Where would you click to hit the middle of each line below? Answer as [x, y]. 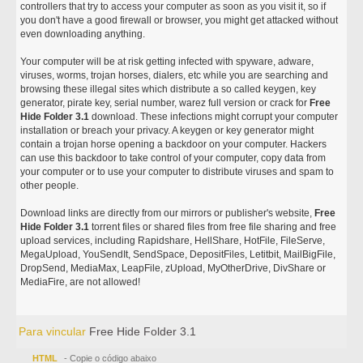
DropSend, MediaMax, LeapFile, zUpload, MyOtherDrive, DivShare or [173, 268]
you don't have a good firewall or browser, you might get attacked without [179, 20]
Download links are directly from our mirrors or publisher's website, [168, 213]
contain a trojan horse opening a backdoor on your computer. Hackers [174, 144]
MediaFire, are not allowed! [81, 282]
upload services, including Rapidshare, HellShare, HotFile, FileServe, [173, 241]
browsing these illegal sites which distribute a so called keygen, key [169, 89]
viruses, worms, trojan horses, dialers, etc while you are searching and [175, 75]
